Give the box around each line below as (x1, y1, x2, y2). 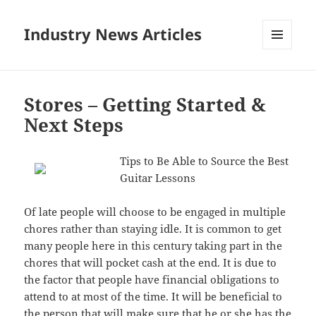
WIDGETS (262, 73, 303, 85)
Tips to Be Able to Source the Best (120, 154, 289, 169)
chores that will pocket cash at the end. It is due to (24, 255, 277, 270)
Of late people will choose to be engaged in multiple (24, 205, 286, 219)
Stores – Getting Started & (24, 92, 267, 118)
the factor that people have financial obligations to (24, 272, 280, 287)
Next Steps (24, 112, 124, 138)
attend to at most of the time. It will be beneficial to (24, 289, 283, 304)
